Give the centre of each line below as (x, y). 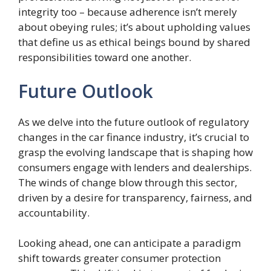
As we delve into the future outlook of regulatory (134, 122)
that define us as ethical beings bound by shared (134, 42)
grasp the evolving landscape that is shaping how (135, 152)
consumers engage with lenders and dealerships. (135, 167)
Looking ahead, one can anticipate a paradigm (129, 243)
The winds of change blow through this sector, (128, 182)
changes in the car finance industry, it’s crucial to (134, 137)
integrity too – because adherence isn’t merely (128, 12)
